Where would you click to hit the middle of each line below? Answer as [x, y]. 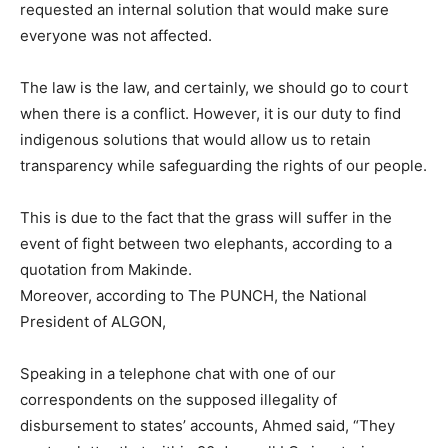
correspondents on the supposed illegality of [178, 399]
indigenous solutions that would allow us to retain [195, 139]
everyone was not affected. [116, 35]
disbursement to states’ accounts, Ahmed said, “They [207, 425]
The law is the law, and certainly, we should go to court [214, 87]
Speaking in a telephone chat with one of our [178, 373]
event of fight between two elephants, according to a [206, 243]
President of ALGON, [93, 321]
